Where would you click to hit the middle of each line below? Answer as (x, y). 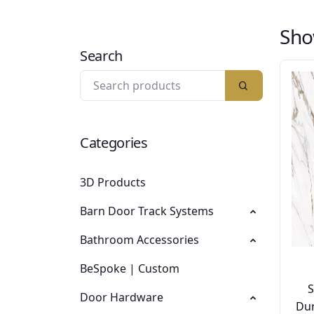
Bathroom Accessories (139, 240)
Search (101, 56)
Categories (114, 143)
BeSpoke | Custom (130, 269)
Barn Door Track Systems (147, 211)
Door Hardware (122, 298)
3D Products (113, 183)
